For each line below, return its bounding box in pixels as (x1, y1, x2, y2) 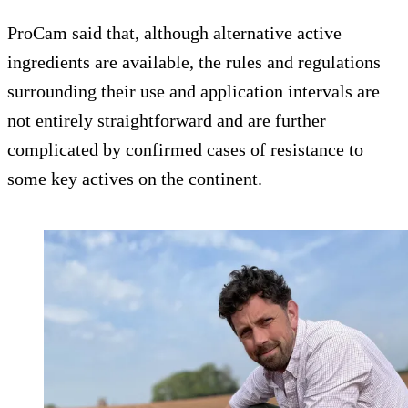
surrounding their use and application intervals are (7, 81, 380, 102)
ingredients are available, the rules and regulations (7, 52, 381, 73)
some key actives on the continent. (7, 168, 262, 189)
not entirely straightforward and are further (7, 110, 326, 131)
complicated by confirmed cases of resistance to (7, 139, 363, 160)
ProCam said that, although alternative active (7, 23, 342, 44)
